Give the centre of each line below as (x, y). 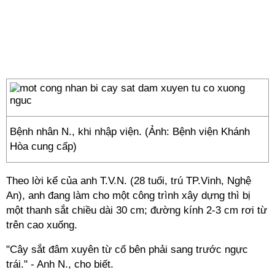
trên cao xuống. (42, 225)
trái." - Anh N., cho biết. (60, 264)
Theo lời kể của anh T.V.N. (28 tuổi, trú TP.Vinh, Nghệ (129, 181)
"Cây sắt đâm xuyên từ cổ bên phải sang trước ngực (127, 250)
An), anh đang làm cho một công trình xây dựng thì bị (128, 196)
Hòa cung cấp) (43, 146)
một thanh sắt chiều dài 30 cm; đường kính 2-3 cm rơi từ (137, 210)
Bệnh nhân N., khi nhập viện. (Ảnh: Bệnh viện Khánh (130, 132)
